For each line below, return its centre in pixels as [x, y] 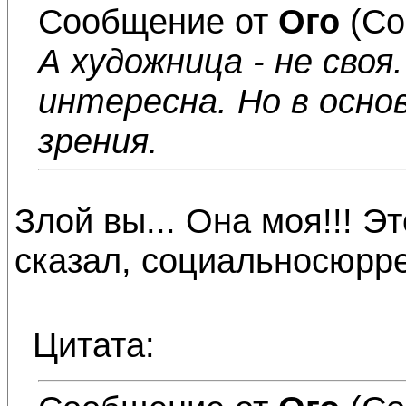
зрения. [98, 141]
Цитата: [94, 345]
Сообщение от [158, 21]
